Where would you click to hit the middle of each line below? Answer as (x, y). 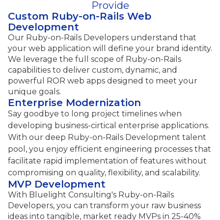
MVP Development (57, 184)
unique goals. (34, 91)
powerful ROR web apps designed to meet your (103, 81)
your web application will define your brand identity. (110, 48)
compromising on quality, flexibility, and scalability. (104, 172)
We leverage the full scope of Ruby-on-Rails (95, 59)
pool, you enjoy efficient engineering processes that (110, 149)
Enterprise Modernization (74, 102)
